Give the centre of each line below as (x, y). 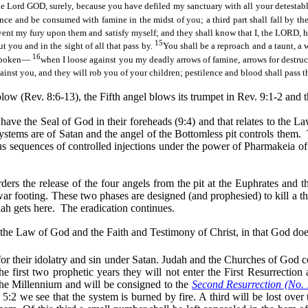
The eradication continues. (118, 208)
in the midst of (157, 19)
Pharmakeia (270, 146)
